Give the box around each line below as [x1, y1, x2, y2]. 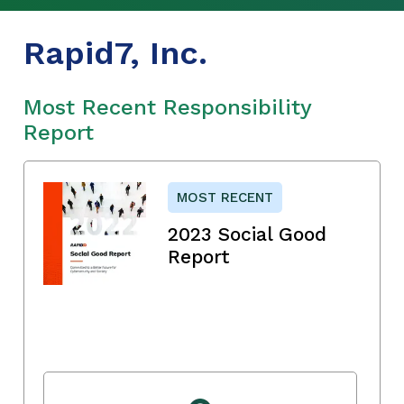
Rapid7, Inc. [23, 33, 207, 72]
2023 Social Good [168, 222, 326, 245]
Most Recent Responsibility [23, 94, 311, 120]
